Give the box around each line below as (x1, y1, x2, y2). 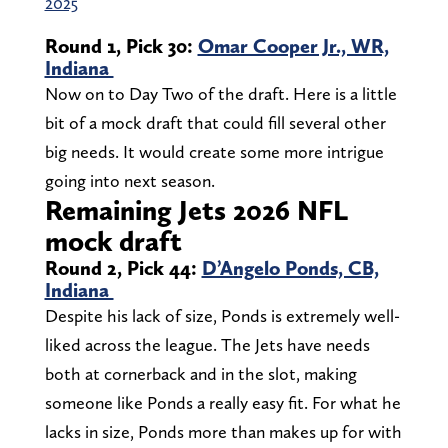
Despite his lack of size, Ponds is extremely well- (44, 305, 400, 327)
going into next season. (44, 170, 215, 192)
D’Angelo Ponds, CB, (201, 256, 379, 281)
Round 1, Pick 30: (44, 34, 198, 59)
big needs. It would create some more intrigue (44, 141, 384, 163)
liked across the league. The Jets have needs (44, 334, 370, 356)
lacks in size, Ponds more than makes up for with (44, 421, 402, 443)
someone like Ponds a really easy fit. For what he (44, 392, 401, 414)
